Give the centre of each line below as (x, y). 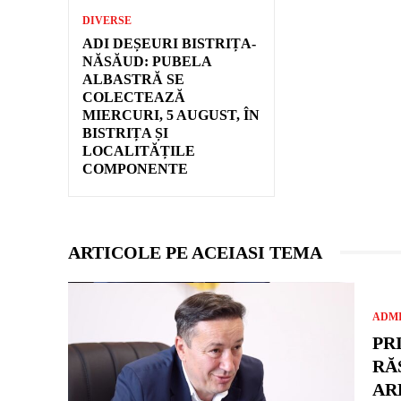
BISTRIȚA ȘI (125, 132)
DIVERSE (107, 20)
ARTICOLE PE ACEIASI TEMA (195, 252)
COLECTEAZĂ (134, 97)
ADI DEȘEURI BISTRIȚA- (169, 43)
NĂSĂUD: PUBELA (147, 61)
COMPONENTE (135, 168)
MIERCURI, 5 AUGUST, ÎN (171, 115)
